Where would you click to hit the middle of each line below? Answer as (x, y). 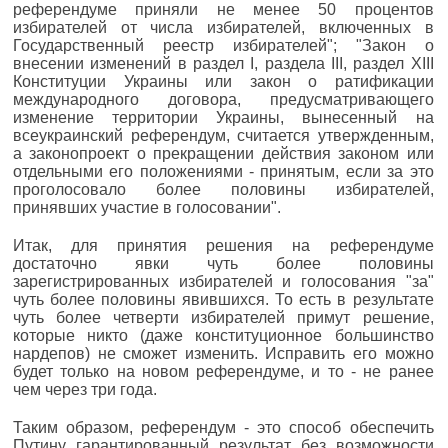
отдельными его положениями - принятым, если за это (223, 171)
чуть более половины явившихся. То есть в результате (223, 299)
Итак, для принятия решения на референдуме (223, 245)
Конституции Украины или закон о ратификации (223, 81)
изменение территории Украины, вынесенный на (223, 117)
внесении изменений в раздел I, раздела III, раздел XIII (223, 63)
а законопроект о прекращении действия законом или (223, 153)
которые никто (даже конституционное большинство (223, 335)
